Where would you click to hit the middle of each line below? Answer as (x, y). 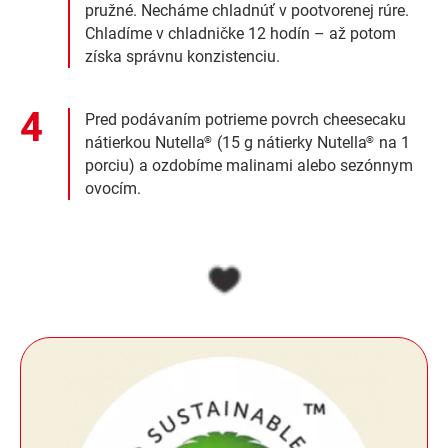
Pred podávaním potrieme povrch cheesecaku (245, 120)
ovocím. (113, 189)
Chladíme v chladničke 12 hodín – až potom (240, 34)
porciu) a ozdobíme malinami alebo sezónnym (249, 166)
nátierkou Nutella (145, 143)
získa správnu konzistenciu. (182, 57)
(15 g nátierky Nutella (290, 143)
